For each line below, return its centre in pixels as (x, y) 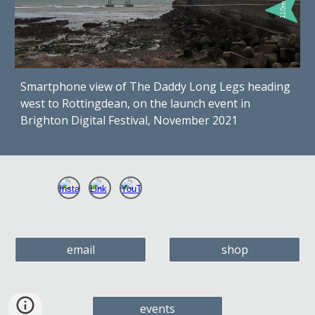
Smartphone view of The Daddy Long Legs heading (156, 86)
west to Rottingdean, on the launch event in (136, 103)
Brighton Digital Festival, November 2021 (129, 120)
